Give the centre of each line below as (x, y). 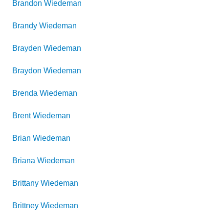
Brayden (27, 48)
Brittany (25, 183)
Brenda (25, 93)
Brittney (25, 206)
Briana (24, 161)
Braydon (27, 71)
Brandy (25, 26)
